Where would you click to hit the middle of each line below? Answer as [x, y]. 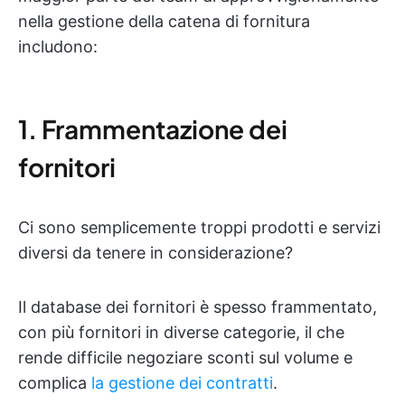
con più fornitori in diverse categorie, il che [181, 332]
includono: [58, 47]
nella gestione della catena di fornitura [164, 21]
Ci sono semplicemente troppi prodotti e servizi [199, 227]
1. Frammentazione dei [153, 129]
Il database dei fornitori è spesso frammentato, [198, 307]
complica [55, 383]
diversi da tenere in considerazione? [155, 253]
